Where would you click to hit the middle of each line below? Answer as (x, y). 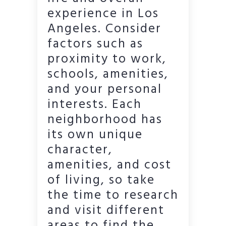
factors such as (95, 44)
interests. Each (95, 105)
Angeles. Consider (104, 29)
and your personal (105, 90)
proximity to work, (107, 59)
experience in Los (103, 14)
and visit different (106, 211)
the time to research (113, 195)
